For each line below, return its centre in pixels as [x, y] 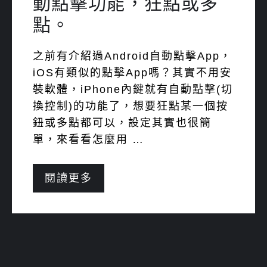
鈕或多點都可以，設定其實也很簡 [122, 123]
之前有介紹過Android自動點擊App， [132, 56]
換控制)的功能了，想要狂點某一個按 [131, 106]
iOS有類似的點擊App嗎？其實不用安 [132, 73]
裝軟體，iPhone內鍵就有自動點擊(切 [133, 89]
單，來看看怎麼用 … [89, 139]
